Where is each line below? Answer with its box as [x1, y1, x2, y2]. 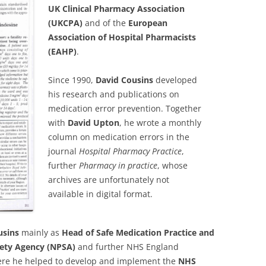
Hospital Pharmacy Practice [79, 145, 182, 157]
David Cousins [96, 74, 154, 85]
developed [153, 74, 198, 85]
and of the [83, 17, 129, 28]
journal [48, 145, 80, 157]
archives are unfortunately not [48, 173, 170, 185]
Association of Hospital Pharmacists [48, 31, 197, 43]
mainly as [21, 226, 62, 238]
